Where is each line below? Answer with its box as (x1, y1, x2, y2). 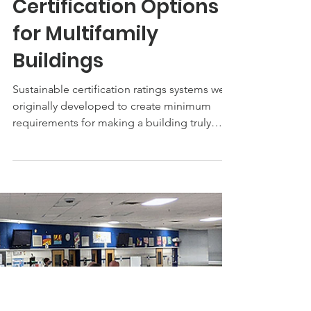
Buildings (12, 141, 103, 168)
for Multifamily (12, 114, 158, 141)
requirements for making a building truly (12, 210, 211, 223)
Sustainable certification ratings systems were (12, 176, 235, 190)
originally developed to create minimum (12, 193, 211, 206)
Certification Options (12, 87, 219, 114)
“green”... (12, 226, 61, 239)
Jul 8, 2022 (12, 30, 51, 41)
